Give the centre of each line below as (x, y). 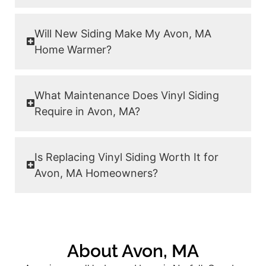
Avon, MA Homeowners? (96, 173)
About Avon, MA (133, 251)
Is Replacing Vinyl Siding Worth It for (127, 157)
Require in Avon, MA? (88, 111)
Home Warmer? (73, 49)
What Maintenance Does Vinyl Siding (127, 95)
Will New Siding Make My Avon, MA (123, 33)
